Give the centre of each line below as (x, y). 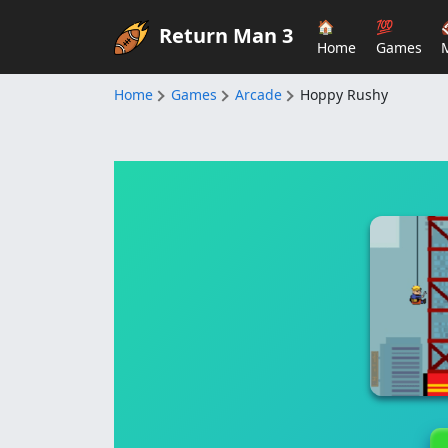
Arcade (258, 94)
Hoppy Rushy (344, 94)
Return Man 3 (226, 35)
